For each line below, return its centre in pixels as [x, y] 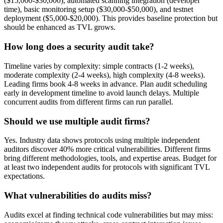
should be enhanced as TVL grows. [60, 27]
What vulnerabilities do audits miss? [78, 196]
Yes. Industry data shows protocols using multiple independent [102, 140]
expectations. [24, 176]
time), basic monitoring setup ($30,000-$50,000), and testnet [99, 9]
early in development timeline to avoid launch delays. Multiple [102, 93]
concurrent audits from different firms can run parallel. [89, 102]
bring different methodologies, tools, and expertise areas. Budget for [110, 158]
